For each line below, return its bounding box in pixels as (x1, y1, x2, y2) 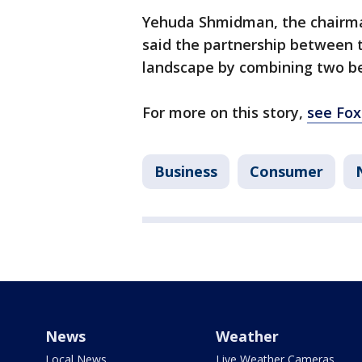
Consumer (250, 162, 323, 182)
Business (154, 162, 217, 182)
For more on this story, (142, 103, 307, 123)
